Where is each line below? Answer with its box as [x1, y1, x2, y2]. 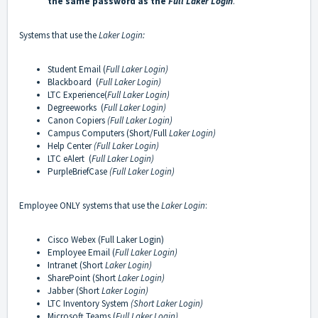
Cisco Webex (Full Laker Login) [48, 234, 164, 246]
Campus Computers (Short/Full [48, 127, 167, 140]
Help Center [48, 140, 94, 153]
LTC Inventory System [48, 297, 128, 310]
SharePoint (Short [48, 272, 116, 285]
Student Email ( [48, 63, 106, 76]
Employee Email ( [48, 246, 115, 259]
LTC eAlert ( [48, 153, 92, 165]
